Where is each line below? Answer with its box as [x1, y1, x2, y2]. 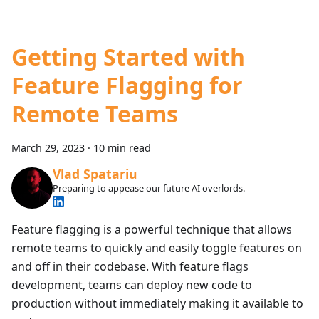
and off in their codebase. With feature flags [11, 258, 249, 274]
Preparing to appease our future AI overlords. [52, 182, 245, 195]
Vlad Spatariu [52, 165, 137, 183]
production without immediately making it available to [11, 295, 303, 311]
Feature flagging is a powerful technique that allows [11, 221, 292, 237]
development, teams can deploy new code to [11, 276, 252, 293]
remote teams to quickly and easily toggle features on [11, 239, 302, 256]
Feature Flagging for [11, 70, 243, 101]
